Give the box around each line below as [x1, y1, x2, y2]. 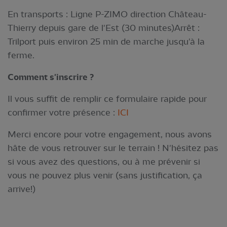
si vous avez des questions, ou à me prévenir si [8, 156, 200, 167]
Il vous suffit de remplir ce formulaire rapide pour [8, 93, 207, 104]
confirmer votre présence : [8, 107, 118, 118]
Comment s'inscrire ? [8, 71, 94, 83]
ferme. [8, 50, 34, 60]
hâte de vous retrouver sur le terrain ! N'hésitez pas [8, 142, 218, 153]
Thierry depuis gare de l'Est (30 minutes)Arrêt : [8, 22, 200, 33]
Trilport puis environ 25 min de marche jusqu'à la [8, 36, 205, 47]
